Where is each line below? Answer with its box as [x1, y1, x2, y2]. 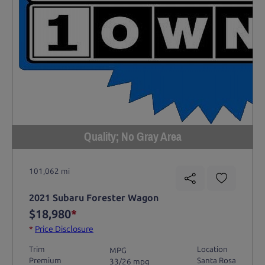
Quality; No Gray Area [83, 125, 182, 147]
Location [197, 244, 228, 254]
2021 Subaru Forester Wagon [28, 192, 159, 204]
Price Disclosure [34, 224, 93, 235]
